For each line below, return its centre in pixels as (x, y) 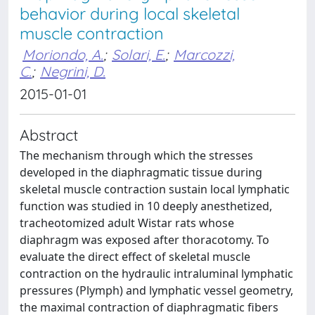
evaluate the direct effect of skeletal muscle (135, 257)
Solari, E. (139, 54)
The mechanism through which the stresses (136, 155)
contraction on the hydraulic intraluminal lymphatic (156, 274)
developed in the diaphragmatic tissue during (141, 172)
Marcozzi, (204, 54)
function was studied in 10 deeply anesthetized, (146, 206)
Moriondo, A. (63, 54)
